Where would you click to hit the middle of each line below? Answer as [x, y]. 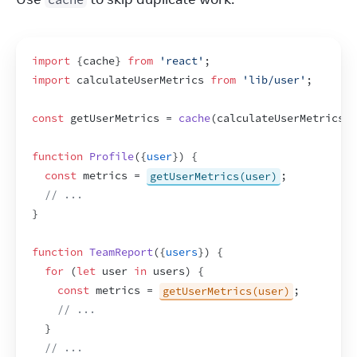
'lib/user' [274, 80]
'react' [182, 61]
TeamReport [121, 252]
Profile [112, 157]
